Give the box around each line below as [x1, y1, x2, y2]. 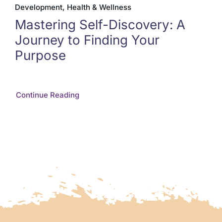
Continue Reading [15, 90, 79, 100]
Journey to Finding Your [14, 32, 160, 48]
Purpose [14, 47, 66, 63]
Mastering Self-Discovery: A [14, 16, 185, 32]
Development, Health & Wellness [14, 2, 131, 12]
